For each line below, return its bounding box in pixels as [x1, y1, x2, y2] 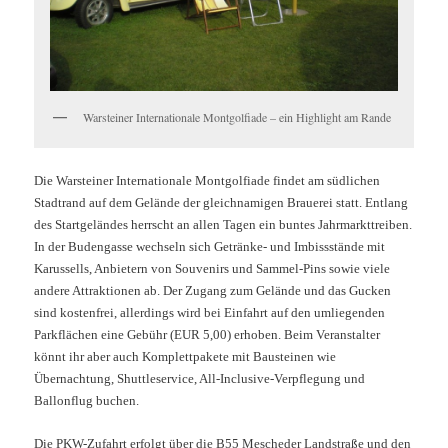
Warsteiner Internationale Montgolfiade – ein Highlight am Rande [83, 108, 392, 125]
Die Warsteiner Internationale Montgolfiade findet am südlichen [34, 173, 381, 189]
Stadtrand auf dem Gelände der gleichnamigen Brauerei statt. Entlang [34, 195, 409, 211]
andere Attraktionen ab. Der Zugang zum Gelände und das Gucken [34, 283, 392, 299]
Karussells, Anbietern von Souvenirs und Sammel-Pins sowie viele [34, 261, 391, 277]
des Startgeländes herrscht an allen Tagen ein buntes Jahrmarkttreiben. [34, 217, 413, 233]
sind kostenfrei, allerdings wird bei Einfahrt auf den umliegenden [34, 305, 386, 321]
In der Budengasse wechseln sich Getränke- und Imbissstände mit [34, 239, 386, 255]
